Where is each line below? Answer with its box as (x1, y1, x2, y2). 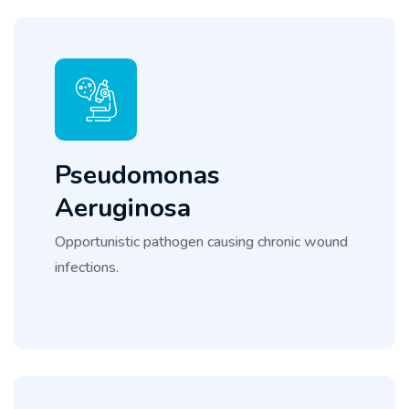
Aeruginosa (54, 190, 191, 225)
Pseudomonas (54, 157, 220, 193)
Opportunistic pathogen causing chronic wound (54, 231, 348, 252)
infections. (54, 257, 119, 278)
